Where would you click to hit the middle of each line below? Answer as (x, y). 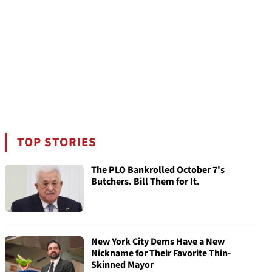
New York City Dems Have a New (158, 242)
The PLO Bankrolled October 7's (158, 170)
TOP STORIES (57, 142)
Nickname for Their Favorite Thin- (161, 253)
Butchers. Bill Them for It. (145, 182)
